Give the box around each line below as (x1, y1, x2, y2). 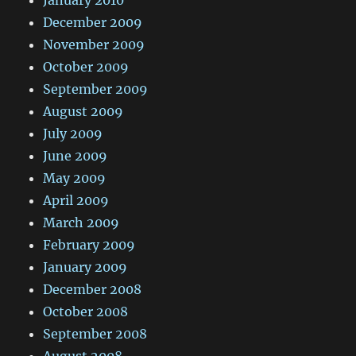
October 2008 (43, 303, 129, 319)
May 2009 (43, 169, 106, 186)
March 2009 (43, 214, 120, 230)
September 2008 (43, 325, 148, 342)
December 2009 (43, 14, 143, 30)
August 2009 (43, 103, 124, 119)
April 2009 (43, 192, 110, 208)
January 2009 (43, 258, 128, 275)
